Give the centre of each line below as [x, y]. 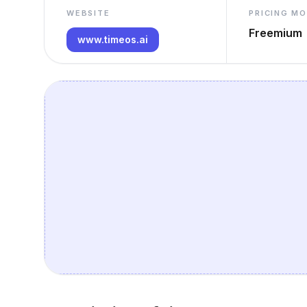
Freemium [276, 33]
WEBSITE [88, 13]
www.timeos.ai [113, 39]
